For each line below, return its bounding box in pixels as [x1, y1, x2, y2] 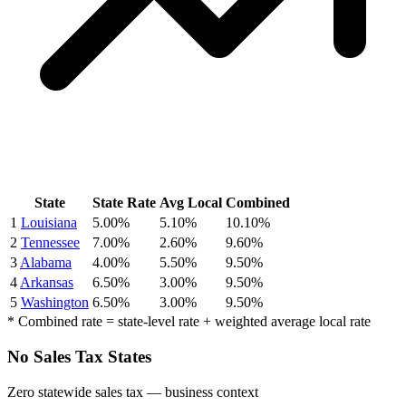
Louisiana [21, 215, 77, 231]
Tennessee [21, 235, 80, 251]
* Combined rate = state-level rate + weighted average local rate [7, 314, 371, 330]
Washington [21, 295, 89, 311]
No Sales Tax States [7, 346, 151, 366]
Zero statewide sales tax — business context [7, 383, 258, 400]
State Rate [92, 195, 156, 211]
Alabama [20, 255, 72, 271]
